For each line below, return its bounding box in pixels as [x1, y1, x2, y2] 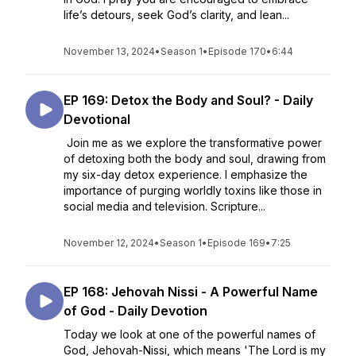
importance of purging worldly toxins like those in [64, 184, 322, 197]
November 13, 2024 [64, 45, 155, 57]
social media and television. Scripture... [64, 199, 265, 213]
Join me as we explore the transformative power [64, 136, 322, 149]
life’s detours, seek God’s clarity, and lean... [64, 8, 289, 21]
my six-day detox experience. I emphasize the [64, 168, 308, 181]
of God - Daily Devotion [64, 303, 207, 319]
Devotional [64, 111, 130, 127]
